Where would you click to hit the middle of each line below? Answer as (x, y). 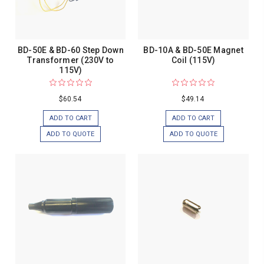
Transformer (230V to (71, 60)
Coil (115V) (193, 60)
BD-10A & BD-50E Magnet (193, 50)
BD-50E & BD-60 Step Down (70, 50)
